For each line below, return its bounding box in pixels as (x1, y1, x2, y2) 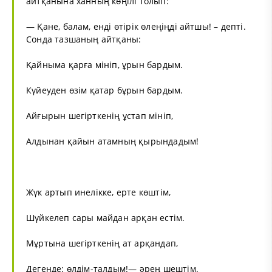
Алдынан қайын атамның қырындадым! (26, 135, 199, 147)
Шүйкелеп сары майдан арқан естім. (26, 211, 185, 223)
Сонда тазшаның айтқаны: (26, 33, 141, 45)
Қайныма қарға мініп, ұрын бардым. (26, 58, 183, 70)
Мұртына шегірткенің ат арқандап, (26, 237, 178, 249)
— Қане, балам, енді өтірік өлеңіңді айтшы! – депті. (26, 20, 246, 32)
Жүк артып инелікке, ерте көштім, (26, 186, 171, 198)
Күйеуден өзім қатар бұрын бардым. (26, 84, 183, 96)
